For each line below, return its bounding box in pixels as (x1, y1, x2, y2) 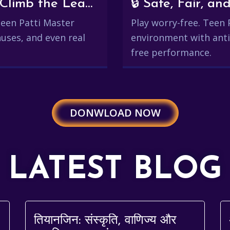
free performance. (131, 46, 212, 59)
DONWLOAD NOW (69, 106, 161, 120)
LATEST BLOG (8, 155, 222, 186)
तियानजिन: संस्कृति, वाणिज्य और (34, 215, 176, 227)
